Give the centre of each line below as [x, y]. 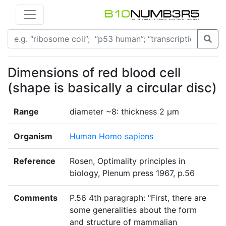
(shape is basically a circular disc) [112, 88]
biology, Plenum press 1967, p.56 [132, 173]
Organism [33, 136]
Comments [36, 198]
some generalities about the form [133, 210]
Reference [35, 161]
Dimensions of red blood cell [94, 73]
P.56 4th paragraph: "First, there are [138, 198]
